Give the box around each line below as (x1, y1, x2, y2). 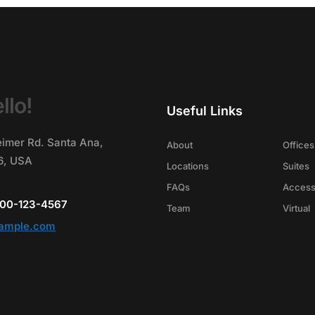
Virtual (283, 202, 311, 214)
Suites (283, 160, 310, 172)
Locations (166, 160, 209, 172)
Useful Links (166, 103, 243, 118)
